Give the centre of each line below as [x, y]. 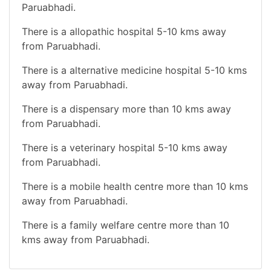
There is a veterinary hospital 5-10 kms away [125, 147]
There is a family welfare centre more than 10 [126, 225]
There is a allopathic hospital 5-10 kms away [124, 31]
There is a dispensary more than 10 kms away [126, 109]
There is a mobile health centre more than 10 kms [135, 186]
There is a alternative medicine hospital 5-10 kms [134, 70]
